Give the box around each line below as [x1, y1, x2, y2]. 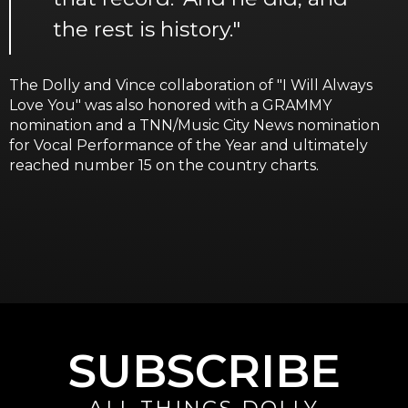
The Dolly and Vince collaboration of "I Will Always [9, 76, 372, 94]
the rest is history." [53, 15, 240, 42]
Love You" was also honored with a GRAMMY [9, 97, 331, 114]
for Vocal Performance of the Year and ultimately [9, 137, 368, 154]
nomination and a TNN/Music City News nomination [9, 117, 380, 134]
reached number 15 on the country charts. [9, 157, 319, 174]
